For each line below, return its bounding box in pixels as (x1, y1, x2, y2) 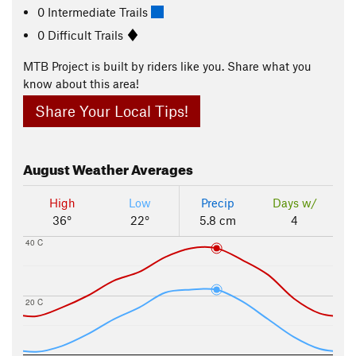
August (23, 157, 70, 179)
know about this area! (23, 76, 139, 91)
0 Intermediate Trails (37, 4, 152, 19)
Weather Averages (70, 157, 193, 179)
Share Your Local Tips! (35, 102, 188, 121)
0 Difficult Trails (37, 27, 127, 42)
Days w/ (272, 195, 317, 211)
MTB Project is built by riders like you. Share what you (23, 59, 311, 73)
